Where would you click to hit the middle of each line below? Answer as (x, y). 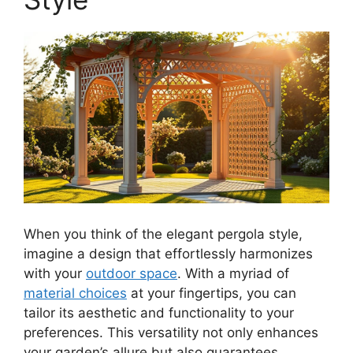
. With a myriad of (233, 274)
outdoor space (132, 274)
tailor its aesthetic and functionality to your (159, 313)
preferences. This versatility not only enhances (171, 333)
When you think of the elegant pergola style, (163, 234)
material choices (75, 294)
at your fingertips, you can (212, 294)
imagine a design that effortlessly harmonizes (168, 254)
